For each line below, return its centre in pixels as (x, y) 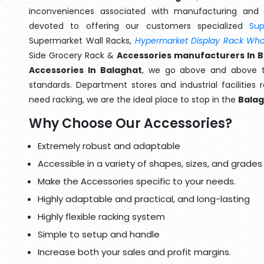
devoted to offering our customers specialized (139, 26)
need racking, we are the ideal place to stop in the (133, 100)
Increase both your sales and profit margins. (134, 252)
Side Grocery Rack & (73, 55)
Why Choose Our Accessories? (131, 123)
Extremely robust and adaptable (109, 146)
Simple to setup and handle (99, 234)
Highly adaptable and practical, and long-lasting (144, 199)
